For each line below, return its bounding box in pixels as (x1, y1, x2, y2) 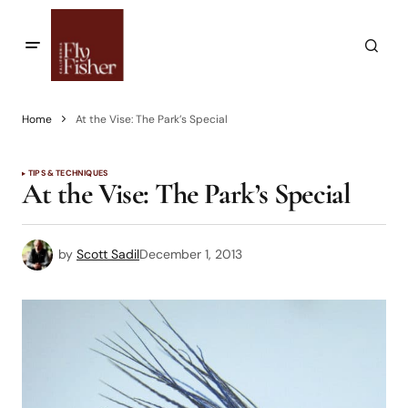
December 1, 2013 (139, 245, 242, 262)
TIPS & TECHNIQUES (28, 168, 108, 178)
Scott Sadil (76, 245, 139, 262)
